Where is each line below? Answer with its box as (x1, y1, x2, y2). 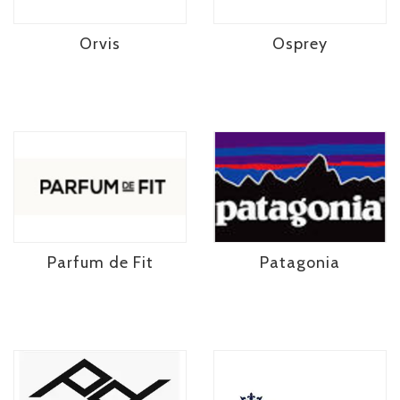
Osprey (272, 33, 328, 54)
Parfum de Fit (46, 253, 154, 273)
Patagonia (260, 253, 340, 273)
